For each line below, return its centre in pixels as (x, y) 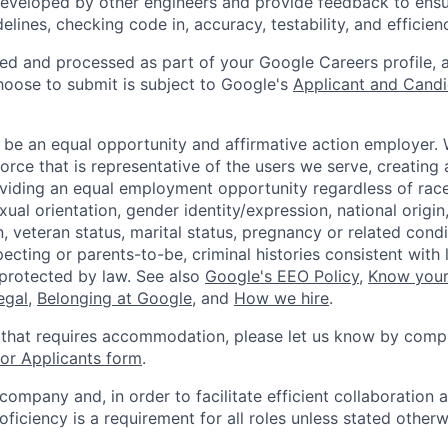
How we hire (281, 297)
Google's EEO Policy (282, 275)
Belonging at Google (114, 297)
